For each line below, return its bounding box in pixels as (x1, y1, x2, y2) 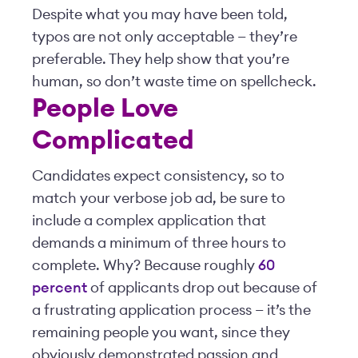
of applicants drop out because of (87, 280, 317, 295)
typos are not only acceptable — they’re (32, 30, 297, 44)
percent (32, 280, 87, 295)
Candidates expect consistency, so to (32, 169, 284, 183)
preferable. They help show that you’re (32, 52, 289, 66)
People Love (32, 96, 178, 121)
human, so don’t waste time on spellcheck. (32, 74, 316, 89)
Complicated (32, 128, 194, 153)
